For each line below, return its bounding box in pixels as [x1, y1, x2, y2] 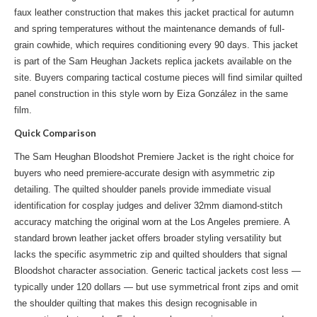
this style [102, 88, 139, 99]
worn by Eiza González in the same [139, 88, 288, 99]
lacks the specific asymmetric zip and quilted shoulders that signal [14, 249, 287, 260]
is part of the [14, 56, 69, 67]
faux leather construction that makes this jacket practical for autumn [14, 7, 294, 18]
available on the [224, 56, 292, 67]
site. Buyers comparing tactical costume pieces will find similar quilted [14, 72, 302, 83]
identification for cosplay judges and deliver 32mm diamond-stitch [14, 200, 282, 211]
